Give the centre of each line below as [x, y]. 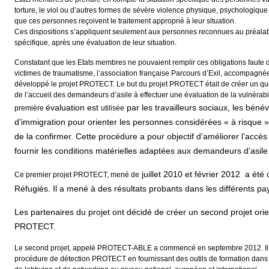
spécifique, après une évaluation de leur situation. [95, 43]
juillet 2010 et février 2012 [191, 174]
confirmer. [56, 137]
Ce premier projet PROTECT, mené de [77, 175]
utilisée [113, 108]
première [30, 108]
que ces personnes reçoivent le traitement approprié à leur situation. [125, 21]
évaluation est [73, 108]
